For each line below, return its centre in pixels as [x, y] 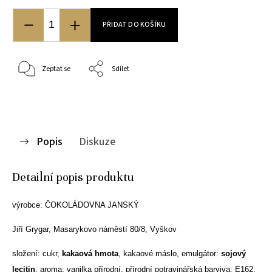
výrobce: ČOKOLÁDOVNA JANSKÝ [76, 205]
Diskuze [97, 141]
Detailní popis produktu [73, 177]
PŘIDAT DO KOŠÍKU [134, 24]
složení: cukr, [37, 253]
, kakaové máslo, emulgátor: [170, 253]
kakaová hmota [90, 253]
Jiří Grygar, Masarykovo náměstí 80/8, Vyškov [94, 229]
